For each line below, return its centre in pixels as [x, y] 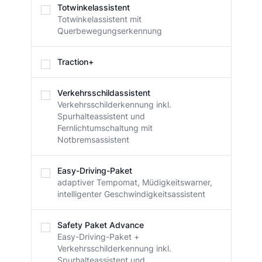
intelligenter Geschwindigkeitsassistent [131, 194]
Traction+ [75, 62]
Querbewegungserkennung [109, 31]
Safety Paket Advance [100, 225]
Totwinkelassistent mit [99, 19]
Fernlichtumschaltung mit [105, 128]
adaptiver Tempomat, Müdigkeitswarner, [135, 182]
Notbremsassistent [93, 140]
